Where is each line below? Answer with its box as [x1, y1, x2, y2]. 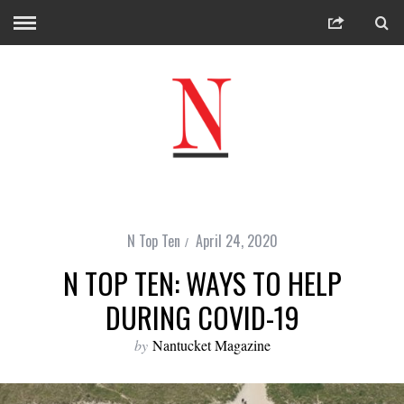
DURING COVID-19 [105, 296, 299, 338]
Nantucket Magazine [151, 335, 271, 354]
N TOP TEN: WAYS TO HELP [62, 262, 342, 304]
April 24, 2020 [195, 230, 278, 252]
